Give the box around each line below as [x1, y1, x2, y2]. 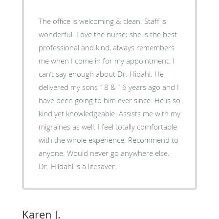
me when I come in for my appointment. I [38, 55, 175, 66]
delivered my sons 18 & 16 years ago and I [38, 82, 179, 92]
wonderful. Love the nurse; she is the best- [38, 29, 179, 39]
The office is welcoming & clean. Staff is [38, 16, 166, 26]
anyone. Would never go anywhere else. [38, 148, 170, 158]
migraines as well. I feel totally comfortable [38, 121, 177, 131]
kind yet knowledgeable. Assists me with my [38, 108, 180, 118]
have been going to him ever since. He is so [38, 95, 180, 105]
